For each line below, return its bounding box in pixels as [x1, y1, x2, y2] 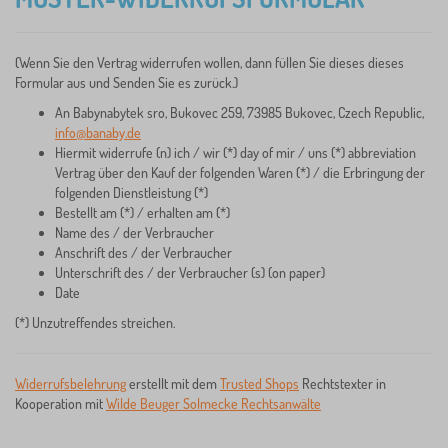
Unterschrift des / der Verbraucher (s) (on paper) [55, 264, 325, 281]
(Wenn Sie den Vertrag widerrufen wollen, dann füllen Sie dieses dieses [15, 54, 404, 71]
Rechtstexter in [299, 375, 386, 392]
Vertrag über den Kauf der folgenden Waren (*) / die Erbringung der [55, 164, 425, 181]
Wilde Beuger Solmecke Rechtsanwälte [106, 395, 321, 412]
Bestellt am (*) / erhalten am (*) [55, 204, 230, 221]
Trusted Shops [220, 375, 299, 392]
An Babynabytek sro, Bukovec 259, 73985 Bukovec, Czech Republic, [55, 104, 424, 121]
